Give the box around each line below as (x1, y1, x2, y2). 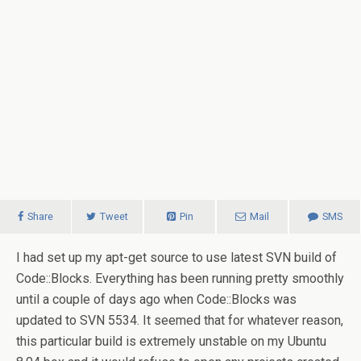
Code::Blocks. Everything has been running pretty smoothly (16, 271, 344, 286)
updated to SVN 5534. (16, 313, 139, 328)
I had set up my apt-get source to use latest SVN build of (16, 250, 337, 265)
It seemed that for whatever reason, (139, 313, 343, 328)
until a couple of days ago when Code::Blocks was (16, 292, 297, 307)
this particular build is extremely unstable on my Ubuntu (16, 334, 326, 349)
